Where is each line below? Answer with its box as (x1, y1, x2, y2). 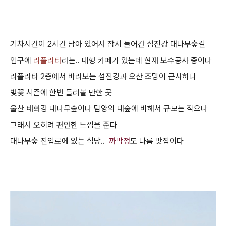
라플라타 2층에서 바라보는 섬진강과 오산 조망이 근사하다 (10, 72, 196, 81)
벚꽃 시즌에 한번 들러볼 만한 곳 (10, 88, 112, 97)
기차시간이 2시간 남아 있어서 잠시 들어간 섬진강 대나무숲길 (10, 39, 205, 49)
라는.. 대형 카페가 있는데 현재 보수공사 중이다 (62, 55, 212, 65)
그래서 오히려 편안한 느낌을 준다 (10, 120, 117, 130)
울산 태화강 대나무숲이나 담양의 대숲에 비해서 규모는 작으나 (10, 104, 208, 114)
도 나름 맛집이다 (130, 136, 184, 146)
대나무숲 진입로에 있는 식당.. (10, 136, 109, 146)
